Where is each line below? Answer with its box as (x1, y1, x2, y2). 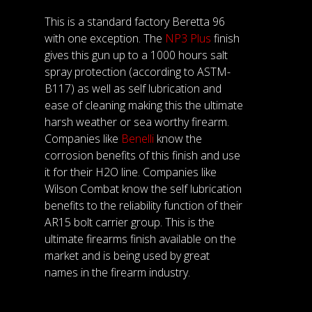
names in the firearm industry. (45, 265, 190, 281)
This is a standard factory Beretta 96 (45, 14, 225, 30)
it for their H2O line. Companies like (45, 164, 217, 180)
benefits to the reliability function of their (45, 198, 242, 214)
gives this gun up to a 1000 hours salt (45, 47, 228, 63)
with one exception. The (45, 31, 165, 47)
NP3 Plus (165, 31, 211, 47)
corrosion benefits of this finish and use (45, 148, 240, 164)
